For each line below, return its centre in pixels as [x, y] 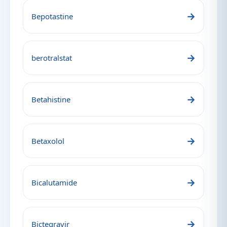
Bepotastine [52, 16]
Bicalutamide [54, 182]
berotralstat [52, 58]
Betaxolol [48, 141]
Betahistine [51, 99]
